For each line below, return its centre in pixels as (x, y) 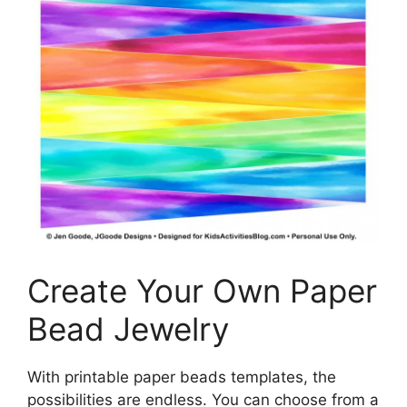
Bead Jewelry (128, 329)
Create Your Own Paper (202, 291)
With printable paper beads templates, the (182, 377)
